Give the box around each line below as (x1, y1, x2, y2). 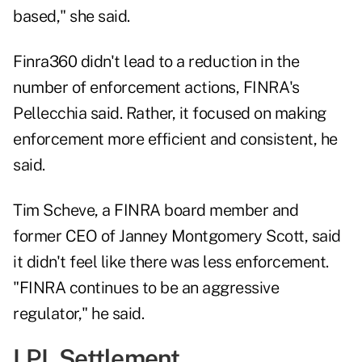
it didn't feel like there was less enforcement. (13, 252, 329, 272)
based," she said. (13, 6, 130, 27)
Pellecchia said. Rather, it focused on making (13, 103, 326, 124)
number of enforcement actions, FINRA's (13, 78, 299, 98)
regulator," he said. (13, 304, 144, 324)
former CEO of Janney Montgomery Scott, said (13, 226, 341, 246)
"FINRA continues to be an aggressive (13, 278, 279, 298)
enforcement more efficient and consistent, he (13, 129, 338, 149)
